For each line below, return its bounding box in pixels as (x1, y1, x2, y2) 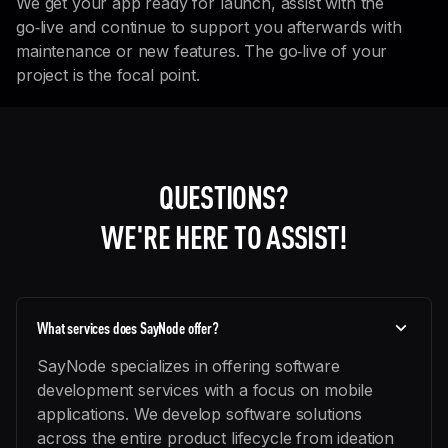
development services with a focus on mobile (37, 379, 374, 400)
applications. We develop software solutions (37, 403, 363, 424)
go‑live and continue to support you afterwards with (16, 16, 402, 37)
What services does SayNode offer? (37, 316, 219, 338)
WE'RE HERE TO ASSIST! (101, 215, 347, 257)
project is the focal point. (16, 64, 200, 85)
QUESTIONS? (159, 175, 289, 217)
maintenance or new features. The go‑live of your (16, 40, 388, 61)
